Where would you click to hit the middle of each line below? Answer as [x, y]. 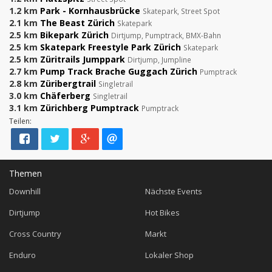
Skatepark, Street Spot [181, 11]
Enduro [22, 255]
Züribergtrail [68, 84]
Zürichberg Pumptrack [90, 108]
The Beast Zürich [77, 23]
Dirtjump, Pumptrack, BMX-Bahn [166, 36]
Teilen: [20, 121]
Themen [25, 174]
